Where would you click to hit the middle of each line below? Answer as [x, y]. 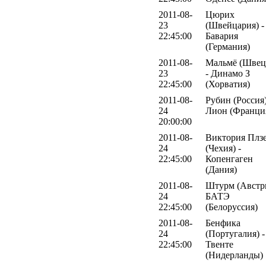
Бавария [222, 36]
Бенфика [223, 223]
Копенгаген [229, 159]
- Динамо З [228, 74]
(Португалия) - [235, 234]
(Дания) [221, 170]
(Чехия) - [223, 148]
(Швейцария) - [235, 26]
